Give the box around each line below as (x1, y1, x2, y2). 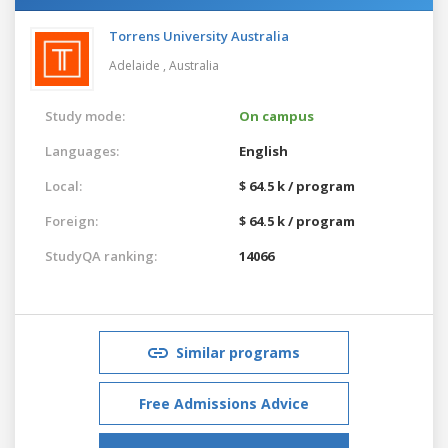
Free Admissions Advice (139, 393, 309, 413)
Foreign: (45, 211, 98, 230)
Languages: (45, 141, 119, 160)
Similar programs (176, 342, 300, 362)
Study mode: (45, 106, 125, 125)
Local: (45, 176, 82, 195)
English (239, 141, 288, 160)
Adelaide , (109, 56, 169, 74)
